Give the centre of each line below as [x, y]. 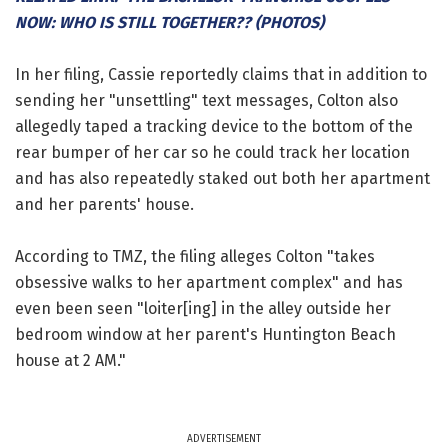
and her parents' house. [104, 204]
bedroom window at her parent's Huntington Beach [205, 334]
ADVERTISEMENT [224, 438]
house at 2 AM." [70, 360]
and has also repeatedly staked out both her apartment [222, 178]
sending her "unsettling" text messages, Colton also [206, 100]
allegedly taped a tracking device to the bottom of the [214, 126]
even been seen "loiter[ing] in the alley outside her [203, 308]
